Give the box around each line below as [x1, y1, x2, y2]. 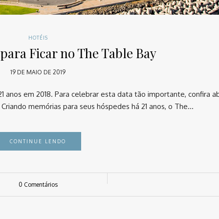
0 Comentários [19, 180, 58, 188]
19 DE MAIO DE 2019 [10, 68, 66, 76]
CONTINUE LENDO [10, 138, 66, 144]
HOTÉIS [28, 34, 48, 41]
